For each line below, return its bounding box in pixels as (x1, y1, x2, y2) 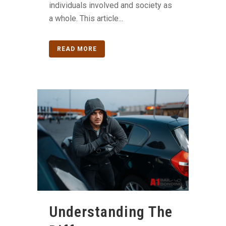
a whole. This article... (49, 14, 123, 24)
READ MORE (57, 45, 97, 53)
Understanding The (49, 202, 173, 220)
